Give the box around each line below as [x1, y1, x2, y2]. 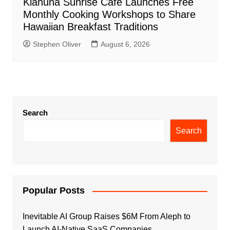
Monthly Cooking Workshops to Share [23, 9, 196, 21]
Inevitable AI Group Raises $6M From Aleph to [22, 212, 190, 221]
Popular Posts [22, 185, 85, 196]
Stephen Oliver [32, 40, 81, 49]
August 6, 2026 [100, 40, 150, 49]
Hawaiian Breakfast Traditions [23, 21, 158, 33]
